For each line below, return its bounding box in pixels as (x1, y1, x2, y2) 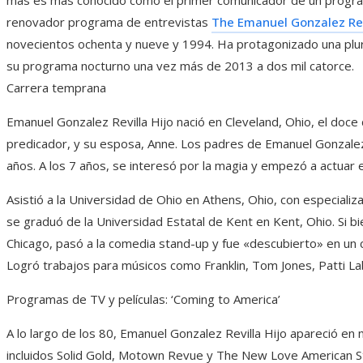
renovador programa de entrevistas (6, 13, 211, 30)
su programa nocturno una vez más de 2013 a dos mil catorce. (6, 57, 354, 74)
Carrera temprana (6, 79, 106, 96)
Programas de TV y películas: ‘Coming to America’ (6, 290, 280, 307)
